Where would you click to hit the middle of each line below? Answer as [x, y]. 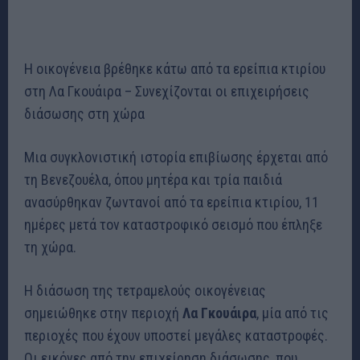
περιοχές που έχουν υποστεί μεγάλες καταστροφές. [176, 335]
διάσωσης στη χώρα [84, 113]
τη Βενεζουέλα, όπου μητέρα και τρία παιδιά [153, 179]
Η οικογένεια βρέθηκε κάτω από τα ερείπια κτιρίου [175, 68]
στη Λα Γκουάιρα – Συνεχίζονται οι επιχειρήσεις [167, 91]
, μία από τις [292, 313]
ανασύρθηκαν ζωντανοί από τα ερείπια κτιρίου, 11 [172, 202]
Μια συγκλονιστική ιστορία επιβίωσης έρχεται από [176, 157]
